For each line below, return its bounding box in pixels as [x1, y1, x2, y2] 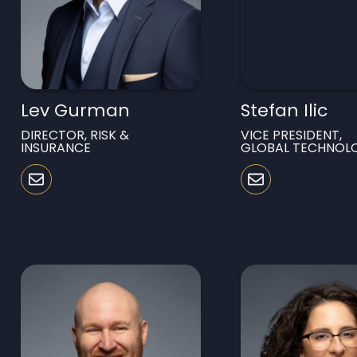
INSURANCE [21, 138, 92, 157]
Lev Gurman [21, 97, 131, 123]
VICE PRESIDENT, [240, 125, 342, 144]
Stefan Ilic [240, 97, 328, 123]
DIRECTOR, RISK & [21, 125, 130, 144]
